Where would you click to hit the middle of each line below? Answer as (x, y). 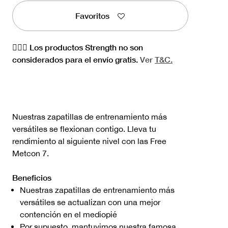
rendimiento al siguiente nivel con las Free (89, 141)
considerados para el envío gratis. (76, 59)
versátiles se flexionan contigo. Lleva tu (84, 129)
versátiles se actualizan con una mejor (90, 202)
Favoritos (93, 16)
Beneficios (32, 177)
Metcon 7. (31, 153)
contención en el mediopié (68, 214)
